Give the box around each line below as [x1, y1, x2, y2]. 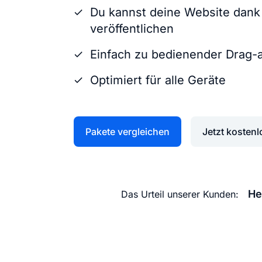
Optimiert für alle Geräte [90, 73, 226, 87]
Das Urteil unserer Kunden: [121, 188, 239, 200]
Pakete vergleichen [85, 126, 170, 137]
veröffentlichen [90, 22, 174, 36]
